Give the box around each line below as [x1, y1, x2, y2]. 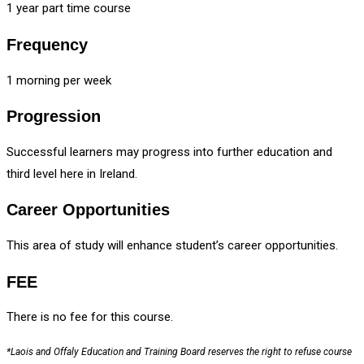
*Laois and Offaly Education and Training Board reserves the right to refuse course [6, 346, 352, 358]
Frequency [6, 36, 88, 54]
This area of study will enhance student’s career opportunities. [6, 238, 338, 253]
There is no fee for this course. [6, 310, 173, 325]
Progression [6, 107, 101, 126]
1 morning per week [6, 72, 111, 88]
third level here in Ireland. [6, 166, 137, 181]
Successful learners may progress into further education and [6, 144, 332, 159]
